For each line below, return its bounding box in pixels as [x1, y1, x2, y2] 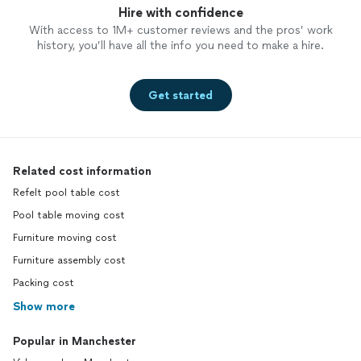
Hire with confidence [118, 5, 243, 21]
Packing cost [13, 277, 74, 289]
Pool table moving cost [13, 210, 125, 222]
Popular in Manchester [13, 334, 136, 349]
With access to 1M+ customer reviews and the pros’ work [28, 23, 333, 38]
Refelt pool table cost [13, 187, 120, 199]
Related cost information [13, 164, 151, 179]
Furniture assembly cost [13, 255, 126, 267]
